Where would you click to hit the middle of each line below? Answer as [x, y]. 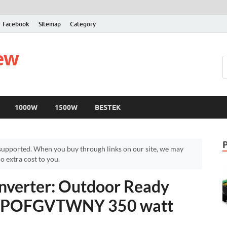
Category [83, 24]
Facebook [16, 24]
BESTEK [108, 107]
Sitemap [50, 24]
